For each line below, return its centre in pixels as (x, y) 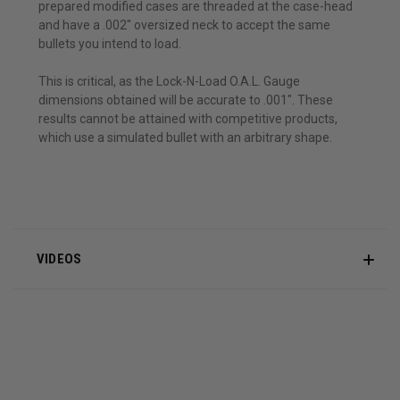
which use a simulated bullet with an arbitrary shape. (185, 138)
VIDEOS (59, 259)
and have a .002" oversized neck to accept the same (184, 25)
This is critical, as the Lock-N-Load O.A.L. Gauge (169, 82)
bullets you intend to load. (110, 44)
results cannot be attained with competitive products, (188, 119)
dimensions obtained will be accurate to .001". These (186, 100)
